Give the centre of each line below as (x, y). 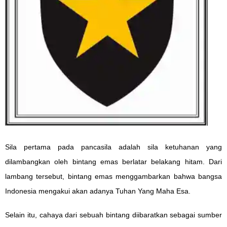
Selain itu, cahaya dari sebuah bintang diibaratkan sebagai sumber (113, 215)
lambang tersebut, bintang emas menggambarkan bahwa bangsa (113, 177)
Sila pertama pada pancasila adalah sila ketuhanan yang (113, 147)
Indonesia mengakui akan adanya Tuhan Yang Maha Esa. (98, 191)
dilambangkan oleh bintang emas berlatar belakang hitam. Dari (113, 162)
